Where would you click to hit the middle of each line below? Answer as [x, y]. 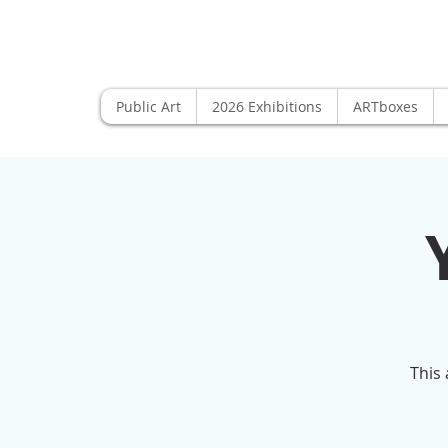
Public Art [148, 106]
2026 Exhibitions [267, 106]
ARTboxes [385, 106]
